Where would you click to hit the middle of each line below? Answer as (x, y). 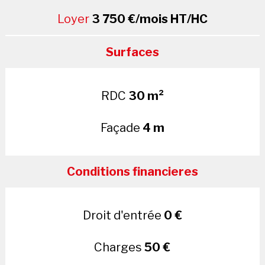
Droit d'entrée (123, 216)
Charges (119, 248)
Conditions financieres (132, 172)
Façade (121, 128)
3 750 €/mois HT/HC (149, 19)
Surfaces (132, 52)
